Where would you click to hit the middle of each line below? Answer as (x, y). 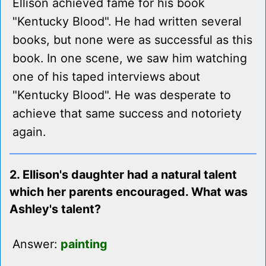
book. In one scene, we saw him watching (130, 58)
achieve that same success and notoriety (127, 114)
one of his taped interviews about (106, 77)
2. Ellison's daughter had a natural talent (123, 175)
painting (84, 244)
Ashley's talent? (55, 209)
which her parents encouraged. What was (129, 192)
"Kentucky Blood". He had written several (127, 22)
